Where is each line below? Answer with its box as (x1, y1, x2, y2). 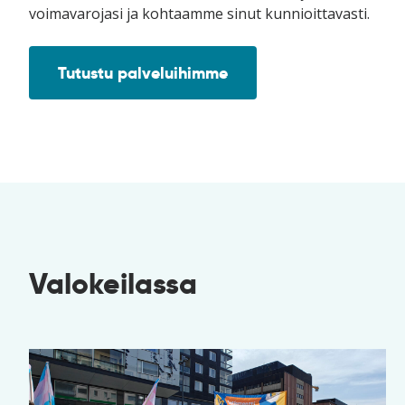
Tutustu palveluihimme (58, 62, 228, 83)
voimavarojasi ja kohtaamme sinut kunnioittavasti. (29, 4, 370, 24)
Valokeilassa (29, 266, 197, 302)
